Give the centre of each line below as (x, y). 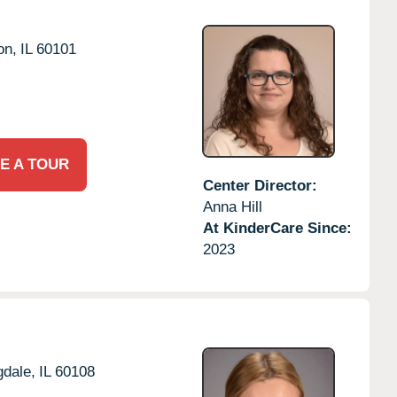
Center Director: (260, 185)
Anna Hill (232, 206)
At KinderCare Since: (277, 228)
